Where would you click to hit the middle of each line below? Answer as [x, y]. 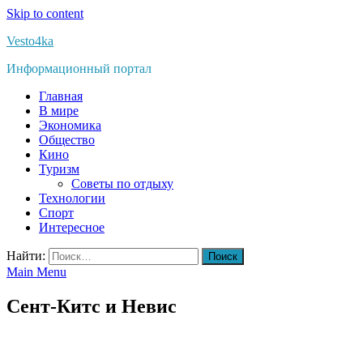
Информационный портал [79, 68]
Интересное [72, 227]
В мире [59, 111]
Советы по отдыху [122, 184]
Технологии [72, 198]
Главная [61, 96]
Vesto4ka [30, 41]
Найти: [26, 256]
